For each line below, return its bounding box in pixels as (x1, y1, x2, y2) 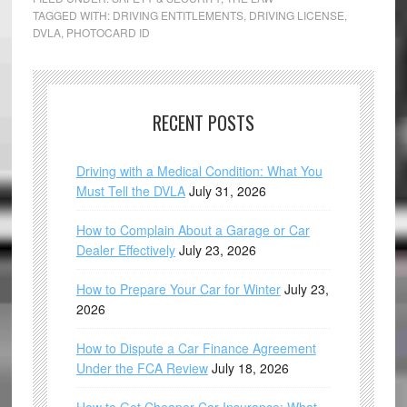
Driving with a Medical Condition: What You (75, 162, 323, 180)
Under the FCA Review (75, 359, 208, 377)
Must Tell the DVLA (75, 182, 185, 200)
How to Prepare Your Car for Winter (75, 280, 281, 298)
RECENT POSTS (152, 109, 254, 136)
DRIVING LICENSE (248, 7, 344, 23)
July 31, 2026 (188, 182, 266, 200)
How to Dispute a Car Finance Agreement (75, 339, 316, 357)
